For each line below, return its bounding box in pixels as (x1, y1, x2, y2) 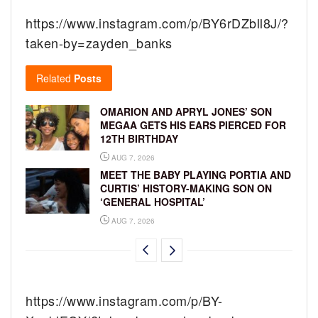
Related (36, 70, 71, 85)
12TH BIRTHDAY (100, 131, 178, 146)
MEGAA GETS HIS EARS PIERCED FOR (100, 117, 286, 132)
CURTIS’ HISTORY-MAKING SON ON (100, 180, 272, 195)
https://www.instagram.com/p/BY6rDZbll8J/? (26, 13, 289, 32)
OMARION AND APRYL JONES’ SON (100, 104, 272, 119)
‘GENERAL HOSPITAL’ (100, 194, 205, 209)
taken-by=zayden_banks (26, 33, 172, 52)
